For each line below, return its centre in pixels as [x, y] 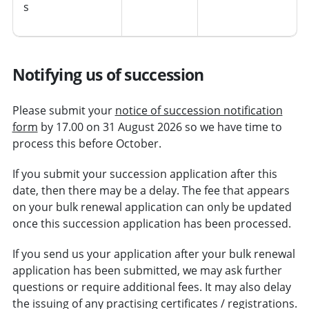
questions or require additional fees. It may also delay [151, 287]
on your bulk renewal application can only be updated [152, 207]
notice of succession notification [199, 111]
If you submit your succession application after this [144, 174]
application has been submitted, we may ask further [147, 271]
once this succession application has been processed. [151, 224]
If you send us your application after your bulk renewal [153, 254]
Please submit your [63, 111]
